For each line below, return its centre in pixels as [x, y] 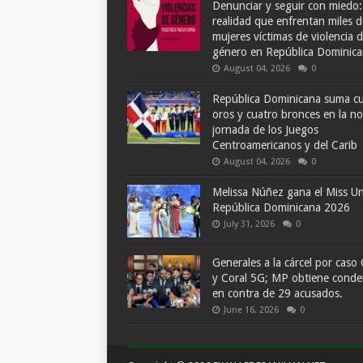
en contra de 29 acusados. [278, 293]
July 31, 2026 [249, 224]
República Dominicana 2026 [281, 207]
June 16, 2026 [251, 310]
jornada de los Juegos [265, 130]
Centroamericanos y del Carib [285, 145]
